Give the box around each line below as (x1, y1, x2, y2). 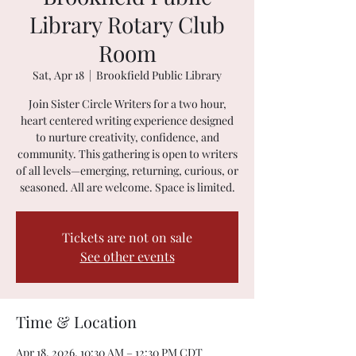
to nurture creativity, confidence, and (35, 129, 219, 145)
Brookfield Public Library (96, 67, 222, 83)
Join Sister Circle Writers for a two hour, (28, 95, 226, 111)
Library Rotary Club (29, 9, 225, 39)
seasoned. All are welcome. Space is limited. (19, 179, 235, 195)
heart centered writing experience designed (21, 112, 234, 128)
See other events (79, 247, 175, 265)
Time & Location (16, 310, 137, 332)
